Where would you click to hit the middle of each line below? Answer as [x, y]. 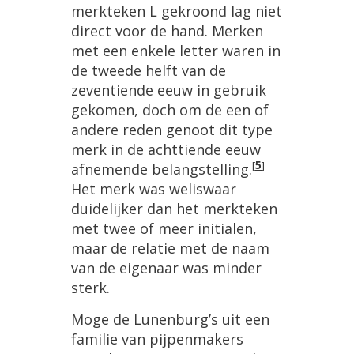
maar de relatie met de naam [170, 249]
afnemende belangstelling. [162, 169]
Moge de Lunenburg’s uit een [170, 320]
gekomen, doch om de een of [170, 110]
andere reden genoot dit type [172, 130]
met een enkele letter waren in [176, 51]
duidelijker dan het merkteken [174, 209]
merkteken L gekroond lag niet [177, 11]
